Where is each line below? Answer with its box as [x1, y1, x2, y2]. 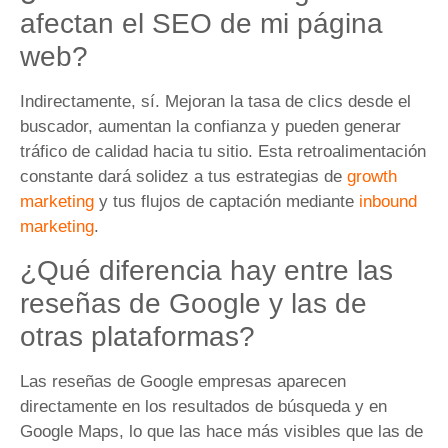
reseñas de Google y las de [20, 287, 367, 319]
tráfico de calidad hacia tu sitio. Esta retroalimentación [20, 142, 426, 162]
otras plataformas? [20, 320, 255, 352]
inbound [359, 192, 417, 212]
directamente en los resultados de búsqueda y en [20, 396, 387, 416]
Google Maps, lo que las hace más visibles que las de [20, 421, 423, 441]
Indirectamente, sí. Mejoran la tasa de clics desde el [20, 92, 411, 112]
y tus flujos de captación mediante [94, 192, 359, 212]
